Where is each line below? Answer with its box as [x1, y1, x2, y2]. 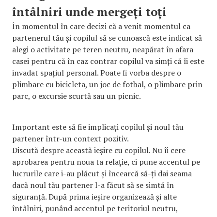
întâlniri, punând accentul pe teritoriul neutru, [12, 202, 178, 214]
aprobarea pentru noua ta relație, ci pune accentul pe [12, 156, 200, 167]
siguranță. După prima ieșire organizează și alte [12, 191, 177, 202]
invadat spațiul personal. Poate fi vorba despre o [12, 67, 181, 78]
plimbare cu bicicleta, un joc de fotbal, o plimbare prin [12, 78, 202, 90]
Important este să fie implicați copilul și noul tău [12, 121, 184, 132]
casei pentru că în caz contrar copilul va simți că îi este [12, 55, 204, 66]
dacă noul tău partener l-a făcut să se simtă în [12, 179, 174, 190]
